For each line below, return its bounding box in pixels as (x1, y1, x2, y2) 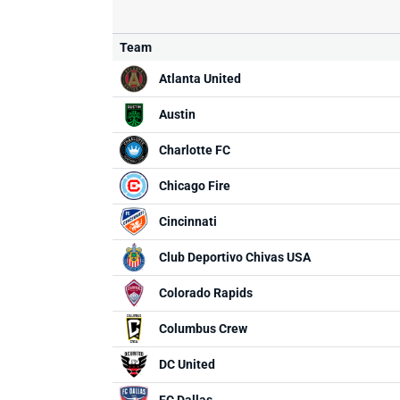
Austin (159, 107, 196, 121)
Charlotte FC (159, 143, 230, 157)
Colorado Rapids (159, 286, 253, 300)
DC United (159, 357, 215, 371)
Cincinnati (159, 214, 217, 229)
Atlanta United (159, 71, 241, 86)
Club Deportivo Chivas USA (159, 250, 311, 264)
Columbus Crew (159, 321, 247, 336)
